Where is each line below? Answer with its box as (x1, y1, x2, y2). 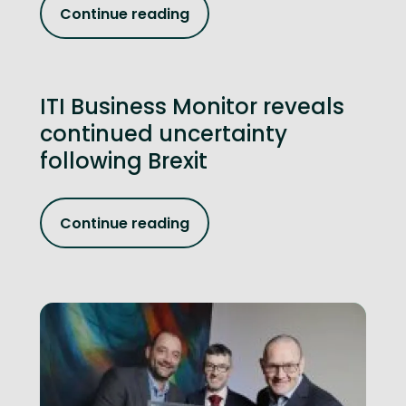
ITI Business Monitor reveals (40, 92, 344, 121)
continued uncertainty (40, 119, 287, 149)
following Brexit (40, 146, 208, 176)
